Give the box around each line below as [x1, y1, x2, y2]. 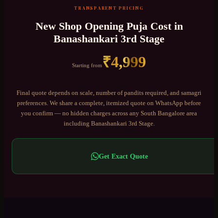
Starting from [72, 62, 102, 69]
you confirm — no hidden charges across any [21, 109, 141, 117]
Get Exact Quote [98, 152, 148, 160]
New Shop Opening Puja [35, 20, 147, 33]
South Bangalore [141, 109, 185, 117]
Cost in [147, 20, 183, 33]
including [63, 119, 91, 127]
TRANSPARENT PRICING [74, 4, 144, 11]
